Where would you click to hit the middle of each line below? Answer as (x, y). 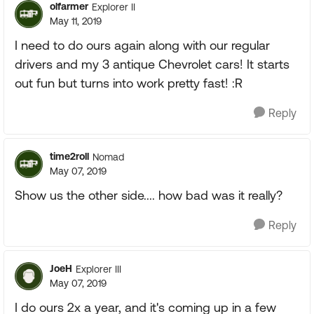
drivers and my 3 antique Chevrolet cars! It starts (152, 64)
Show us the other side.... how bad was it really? (149, 195)
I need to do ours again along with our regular (142, 45)
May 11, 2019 (76, 21)
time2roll (69, 156)
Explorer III (98, 269)
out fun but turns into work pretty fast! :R (129, 83)
